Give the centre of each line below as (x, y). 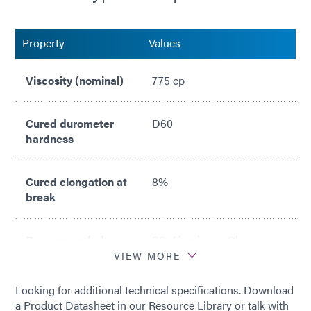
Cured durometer (70, 124)
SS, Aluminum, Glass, (204, 240)
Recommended (65, 240)
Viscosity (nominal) (75, 81)
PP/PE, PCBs (185, 255)
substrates (53, 255)
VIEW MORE (147, 256)
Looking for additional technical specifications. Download (154, 290)
